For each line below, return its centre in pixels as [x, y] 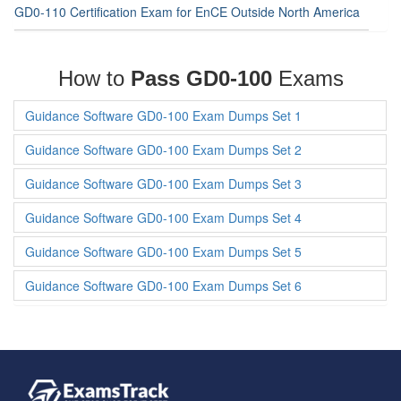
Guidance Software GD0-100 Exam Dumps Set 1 [163, 115]
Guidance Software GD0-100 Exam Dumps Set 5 [163, 252]
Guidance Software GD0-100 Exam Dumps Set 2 [163, 149]
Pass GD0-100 [201, 78]
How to [94, 78]
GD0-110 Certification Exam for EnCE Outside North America [187, 12]
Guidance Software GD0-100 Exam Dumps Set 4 [163, 218]
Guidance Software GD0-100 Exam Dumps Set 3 [163, 183]
